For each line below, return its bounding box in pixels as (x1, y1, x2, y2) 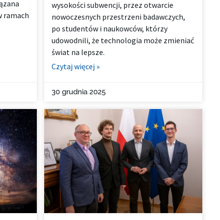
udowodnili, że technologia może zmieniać (52, 35, 194, 45)
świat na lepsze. (52, 47, 105, 57)
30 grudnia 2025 (52, 87, 106, 96)
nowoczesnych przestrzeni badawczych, (52, 11, 186, 22)
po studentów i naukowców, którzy (52, 23, 168, 33)
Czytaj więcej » (52, 61, 100, 71)
